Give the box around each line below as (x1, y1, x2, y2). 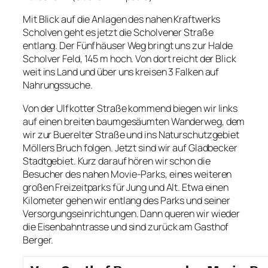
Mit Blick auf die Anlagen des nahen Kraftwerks (23, 13, 221, 26)
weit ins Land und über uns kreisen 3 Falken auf (23, 65, 220, 79)
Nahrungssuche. (23, 78, 93, 92)
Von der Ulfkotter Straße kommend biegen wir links (23, 101, 238, 115)
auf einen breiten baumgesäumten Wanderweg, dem (23, 114, 245, 128)
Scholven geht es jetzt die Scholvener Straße (23, 26, 214, 39)
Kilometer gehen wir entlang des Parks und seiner (23, 193, 231, 207)
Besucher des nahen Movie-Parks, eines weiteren (23, 167, 232, 181)
